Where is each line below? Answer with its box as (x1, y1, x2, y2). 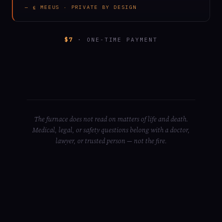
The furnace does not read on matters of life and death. (34, 115, 188, 123)
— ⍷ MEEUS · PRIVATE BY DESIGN (25, 4, 137, 10)
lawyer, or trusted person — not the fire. (55, 137, 167, 145)
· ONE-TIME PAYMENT (73, 36, 158, 43)
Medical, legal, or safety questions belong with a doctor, (32, 126, 190, 134)
